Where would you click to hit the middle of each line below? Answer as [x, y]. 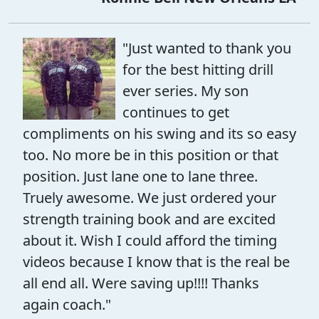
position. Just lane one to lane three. [140, 176]
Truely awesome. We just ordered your [150, 197]
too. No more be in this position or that [151, 155]
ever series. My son [185, 90]
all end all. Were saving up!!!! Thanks [141, 283]
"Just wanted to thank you [207, 48]
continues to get [176, 112]
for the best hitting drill [198, 69]
